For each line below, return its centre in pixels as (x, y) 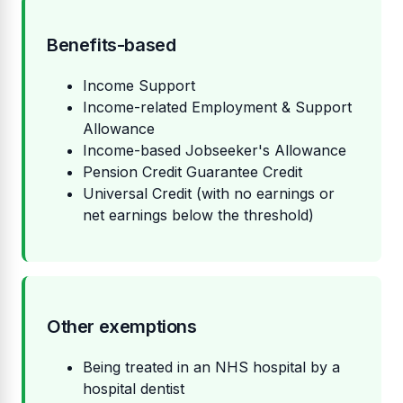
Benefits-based (112, 45)
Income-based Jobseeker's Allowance (215, 151)
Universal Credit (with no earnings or (209, 194)
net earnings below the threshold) (198, 215)
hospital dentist (134, 389)
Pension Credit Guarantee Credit (193, 172)
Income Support (139, 86)
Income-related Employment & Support (217, 107)
